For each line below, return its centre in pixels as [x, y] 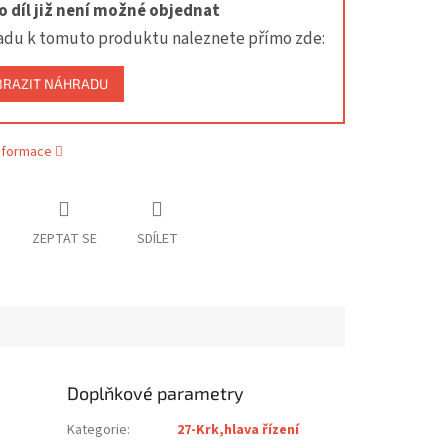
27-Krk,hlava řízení [238, 430]
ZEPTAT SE [64, 239]
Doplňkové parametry [156, 393]
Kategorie [97, 430]
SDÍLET [157, 239]
